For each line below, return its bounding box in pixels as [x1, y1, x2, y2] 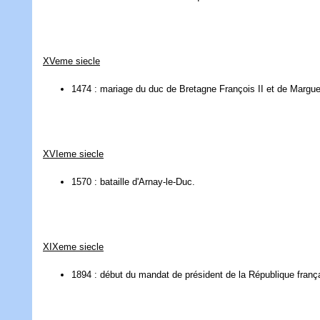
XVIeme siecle [43, 149, 104, 160]
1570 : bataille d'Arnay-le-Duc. [71, 176, 195, 188]
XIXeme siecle [43, 241, 104, 253]
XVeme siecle [43, 56, 100, 67]
